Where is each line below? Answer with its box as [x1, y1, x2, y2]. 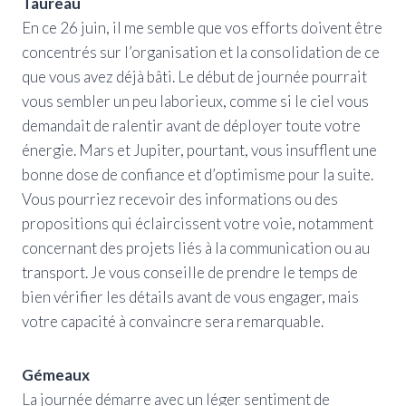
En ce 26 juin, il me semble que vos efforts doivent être [22, 17, 382, 37]
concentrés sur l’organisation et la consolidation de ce [22, 42, 380, 62]
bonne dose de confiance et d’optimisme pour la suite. [22, 164, 373, 184]
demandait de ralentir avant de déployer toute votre [22, 115, 361, 135]
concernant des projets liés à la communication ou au [22, 237, 370, 257]
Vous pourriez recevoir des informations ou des [22, 188, 338, 208]
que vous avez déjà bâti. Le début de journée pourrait [22, 66, 367, 86]
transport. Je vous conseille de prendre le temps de [22, 262, 358, 282]
